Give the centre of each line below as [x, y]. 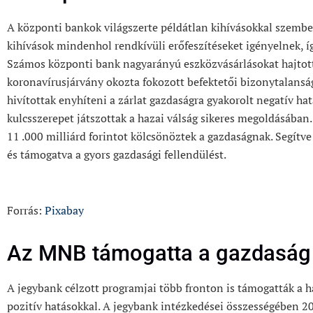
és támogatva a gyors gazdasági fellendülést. [117, 154]
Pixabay [64, 210]
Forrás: [26, 210]
